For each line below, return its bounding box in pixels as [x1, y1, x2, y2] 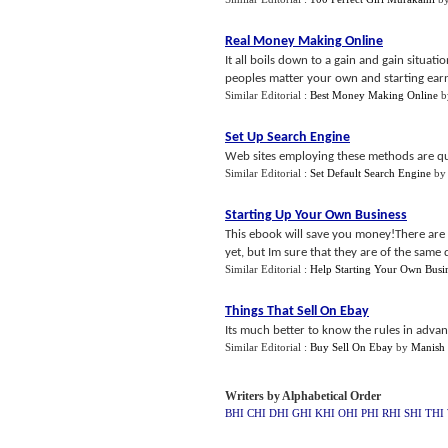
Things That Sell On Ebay [225, 304, 369, 319]
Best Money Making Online [310, 89, 438, 101]
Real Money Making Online [225, 34, 383, 49]
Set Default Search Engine [310, 167, 431, 179]
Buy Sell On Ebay [310, 341, 393, 353]
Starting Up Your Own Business [225, 208, 407, 223]
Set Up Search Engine [225, 130, 350, 145]
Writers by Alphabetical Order [225, 389, 381, 403]
